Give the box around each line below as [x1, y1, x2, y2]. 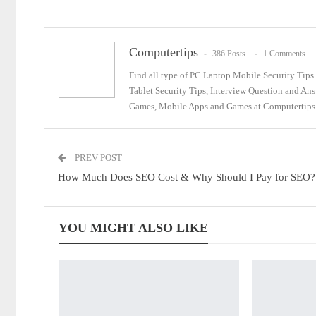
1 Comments [263, 48, 305, 59]
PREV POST [73, 152, 122, 163]
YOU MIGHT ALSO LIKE [59, 221, 208, 235]
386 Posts [212, 48, 245, 59]
